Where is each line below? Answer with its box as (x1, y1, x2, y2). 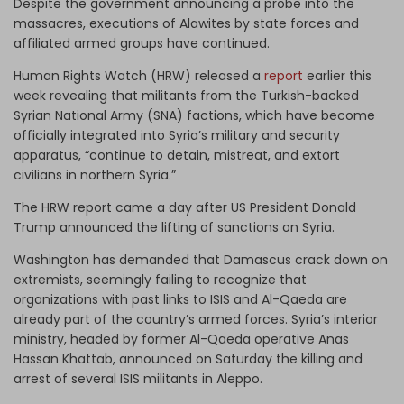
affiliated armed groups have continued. (14, 33, 273, 52)
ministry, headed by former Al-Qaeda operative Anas (14, 329, 349, 348)
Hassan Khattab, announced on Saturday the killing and (14, 349, 363, 368)
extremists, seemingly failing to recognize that (14, 270, 307, 289)
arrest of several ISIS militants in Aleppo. (14, 369, 266, 388)
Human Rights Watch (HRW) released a (14, 66, 261, 85)
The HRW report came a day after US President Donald (14, 197, 356, 216)
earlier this (303, 66, 372, 85)
